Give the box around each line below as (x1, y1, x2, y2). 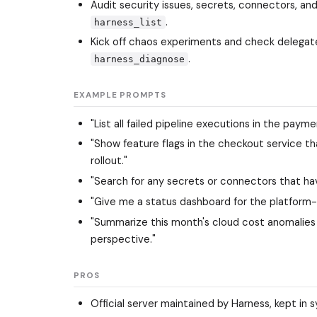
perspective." (91, 231, 156, 246)
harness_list (94, 16, 163, 28)
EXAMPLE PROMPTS (74, 90, 166, 101)
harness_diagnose (94, 54, 185, 65)
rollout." (91, 154, 127, 168)
